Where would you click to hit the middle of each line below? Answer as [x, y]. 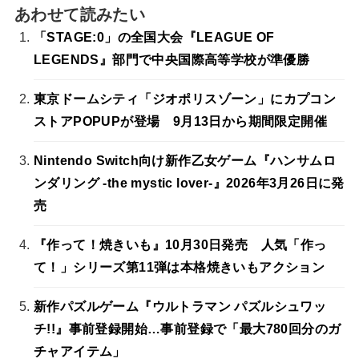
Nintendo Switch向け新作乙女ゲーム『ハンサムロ [184, 161]
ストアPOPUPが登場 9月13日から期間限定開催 [180, 122]
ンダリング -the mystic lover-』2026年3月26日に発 [189, 184]
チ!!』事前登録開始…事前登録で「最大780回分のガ [187, 329]
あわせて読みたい [80, 15]
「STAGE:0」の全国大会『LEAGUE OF [154, 38]
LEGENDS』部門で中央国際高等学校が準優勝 [171, 60]
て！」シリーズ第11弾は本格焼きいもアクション [179, 268]
